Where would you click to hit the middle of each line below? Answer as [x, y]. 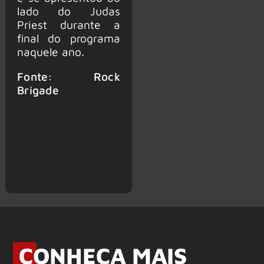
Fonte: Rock [68, 77]
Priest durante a [68, 24]
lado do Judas [68, 11]
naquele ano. [50, 51]
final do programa [68, 38]
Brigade [38, 90]
